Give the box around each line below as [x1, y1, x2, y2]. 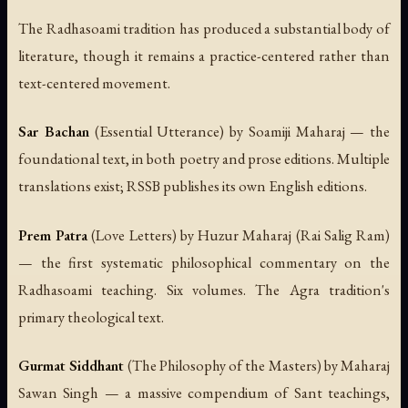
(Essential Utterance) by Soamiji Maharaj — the [88, 121, 390, 142]
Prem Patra [18, 224, 88, 245]
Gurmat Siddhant [18, 354, 125, 375]
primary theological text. [18, 306, 164, 327]
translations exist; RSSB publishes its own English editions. [18, 176, 367, 197]
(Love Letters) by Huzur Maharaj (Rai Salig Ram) [87, 224, 391, 245]
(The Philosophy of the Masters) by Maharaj [124, 354, 390, 375]
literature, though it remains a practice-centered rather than [18, 46, 390, 66]
